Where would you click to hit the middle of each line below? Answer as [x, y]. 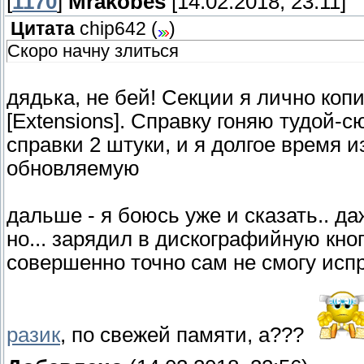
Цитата [43, 29]
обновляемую [73, 169]
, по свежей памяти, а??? [185, 335]
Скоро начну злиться [93, 51]
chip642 [113, 29]
